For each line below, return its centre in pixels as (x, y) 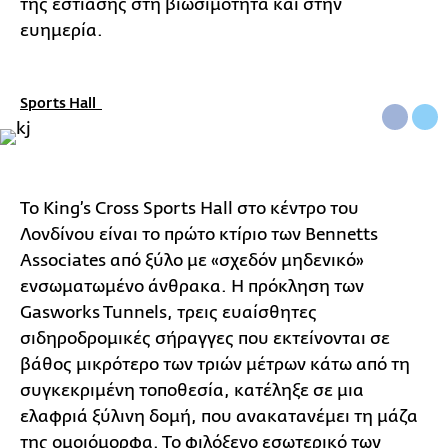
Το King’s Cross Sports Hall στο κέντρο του (189, 209)
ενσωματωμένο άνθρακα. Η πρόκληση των (192, 287)
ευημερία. (65, 31)
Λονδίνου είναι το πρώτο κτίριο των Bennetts (199, 235)
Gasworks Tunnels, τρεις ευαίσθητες (168, 313)
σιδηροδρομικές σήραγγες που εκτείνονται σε (205, 339)
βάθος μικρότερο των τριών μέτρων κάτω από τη (215, 365)
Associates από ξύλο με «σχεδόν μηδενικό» (192, 261)
